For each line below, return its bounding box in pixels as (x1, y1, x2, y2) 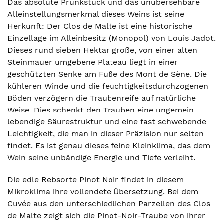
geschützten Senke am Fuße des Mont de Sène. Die (7, 69, 207, 79)
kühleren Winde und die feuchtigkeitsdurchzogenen (7, 81, 208, 91)
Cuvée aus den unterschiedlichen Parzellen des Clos (7, 199, 210, 208)
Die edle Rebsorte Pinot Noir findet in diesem (7, 175, 184, 184)
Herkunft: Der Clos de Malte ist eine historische (7, 21, 192, 31)
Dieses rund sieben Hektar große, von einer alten (7, 45, 197, 55)
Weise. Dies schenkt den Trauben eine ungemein (7, 105, 194, 114)
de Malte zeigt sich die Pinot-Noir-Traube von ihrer (7, 211, 205, 220)
